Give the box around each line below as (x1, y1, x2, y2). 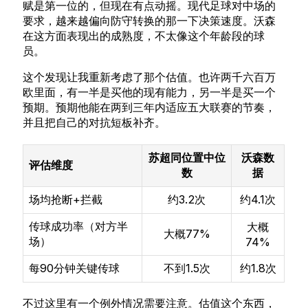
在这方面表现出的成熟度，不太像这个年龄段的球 (23, 28, 265, 43)
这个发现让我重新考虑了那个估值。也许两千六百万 (23, 70, 276, 85)
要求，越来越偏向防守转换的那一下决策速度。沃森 (23, 13, 276, 27)
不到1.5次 (163, 261, 210, 276)
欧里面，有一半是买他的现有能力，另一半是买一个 (23, 85, 276, 100)
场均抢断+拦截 (29, 192, 103, 207)
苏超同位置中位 (148, 151, 225, 165)
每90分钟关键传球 (29, 261, 120, 276)
